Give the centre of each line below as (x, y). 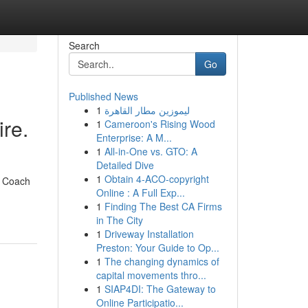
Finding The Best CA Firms (163, 206)
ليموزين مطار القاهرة (147, 110)
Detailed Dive (125, 165)
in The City (119, 220)
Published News (103, 96)
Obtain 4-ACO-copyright (156, 179)
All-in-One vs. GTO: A (151, 151)
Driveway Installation (149, 234)
